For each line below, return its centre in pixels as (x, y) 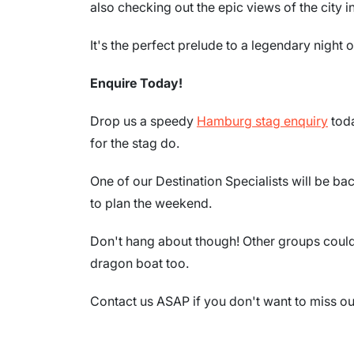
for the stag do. (135, 143)
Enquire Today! (136, 83)
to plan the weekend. (151, 203)
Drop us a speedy (143, 121)
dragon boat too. (139, 263)
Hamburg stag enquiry (262, 121)
